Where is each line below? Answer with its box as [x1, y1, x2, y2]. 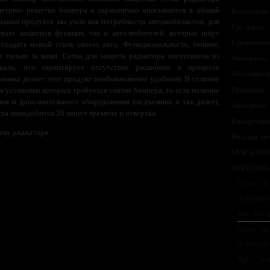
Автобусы [231, 54, 267, 63]
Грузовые [231, 22, 265, 32]
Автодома [231, 101, 267, 110]
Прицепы [231, 85, 264, 95]
